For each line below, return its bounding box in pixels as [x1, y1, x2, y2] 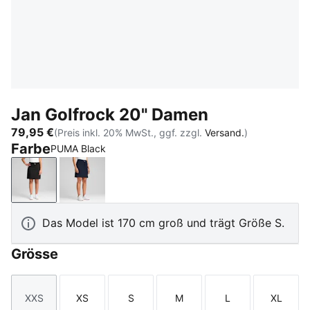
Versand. [205, 126, 244, 138]
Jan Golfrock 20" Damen [11, 104, 208, 125]
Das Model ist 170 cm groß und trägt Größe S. [42, 216, 284, 230]
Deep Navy [81, 180, 140, 194]
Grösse [11, 246, 58, 262]
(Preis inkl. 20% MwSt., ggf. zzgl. [54, 126, 205, 138]
